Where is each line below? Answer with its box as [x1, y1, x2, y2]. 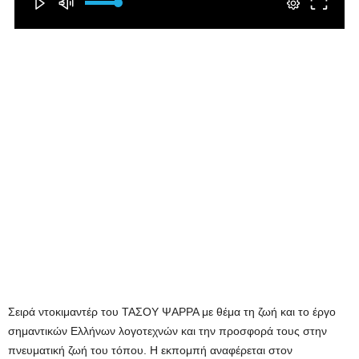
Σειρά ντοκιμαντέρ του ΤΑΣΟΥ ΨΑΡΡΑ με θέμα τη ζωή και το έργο [8, 305, 336, 318]
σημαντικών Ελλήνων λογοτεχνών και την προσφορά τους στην [8, 325, 327, 337]
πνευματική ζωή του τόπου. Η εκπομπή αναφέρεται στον [8, 344, 292, 357]
